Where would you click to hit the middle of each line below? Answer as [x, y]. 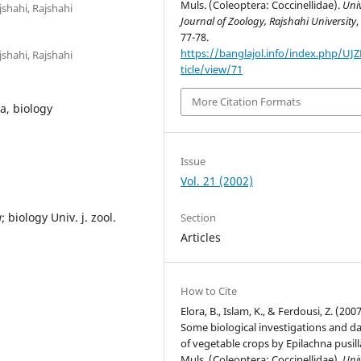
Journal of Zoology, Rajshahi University [269, 21]
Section [199, 217]
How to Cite [209, 290]
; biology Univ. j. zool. [59, 217]
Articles [201, 237]
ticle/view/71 [212, 69]
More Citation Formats [247, 102]
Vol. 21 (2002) [217, 180]
